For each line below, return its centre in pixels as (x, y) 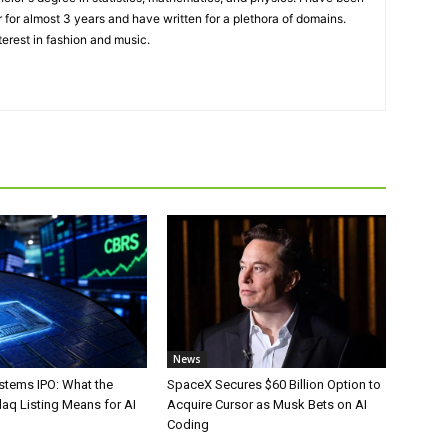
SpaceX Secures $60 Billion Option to (274, 385)
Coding (188, 425)
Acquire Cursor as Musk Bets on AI (267, 405)
